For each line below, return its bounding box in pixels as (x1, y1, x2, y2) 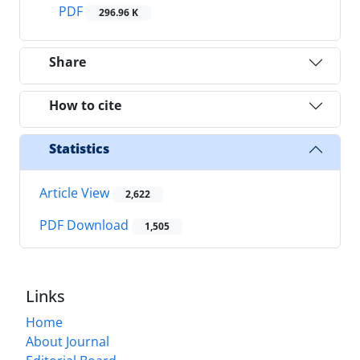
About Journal (26, 333, 109, 351)
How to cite (49, 96, 121, 115)
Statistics (49, 140, 109, 158)
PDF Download (39, 216, 132, 235)
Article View (39, 183, 112, 202)
